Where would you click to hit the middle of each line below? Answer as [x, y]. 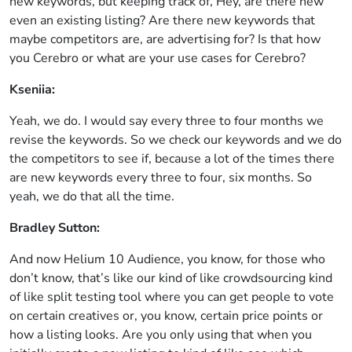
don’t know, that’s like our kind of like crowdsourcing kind [171, 278]
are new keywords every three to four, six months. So [161, 178]
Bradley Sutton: [55, 228]
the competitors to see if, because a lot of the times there [172, 159]
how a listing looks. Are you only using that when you [161, 335]
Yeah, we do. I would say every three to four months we [167, 121]
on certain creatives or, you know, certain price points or [166, 316]
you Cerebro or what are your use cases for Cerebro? [158, 58]
